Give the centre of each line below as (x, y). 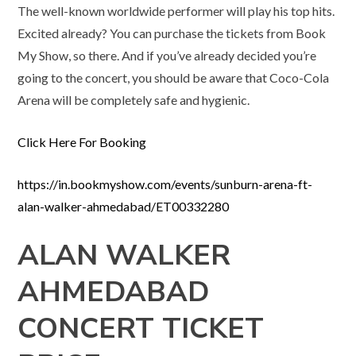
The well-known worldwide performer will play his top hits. (176, 11)
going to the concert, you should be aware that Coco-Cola (174, 78)
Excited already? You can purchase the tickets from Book (172, 33)
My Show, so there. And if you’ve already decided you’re (167, 56)
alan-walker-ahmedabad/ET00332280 (124, 207)
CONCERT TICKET (141, 329)
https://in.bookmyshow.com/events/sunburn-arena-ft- (165, 184)
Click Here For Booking (82, 142)
